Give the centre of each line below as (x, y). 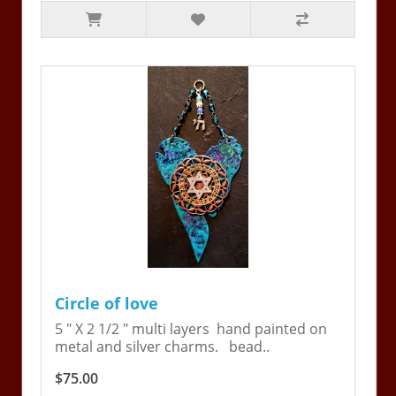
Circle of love (107, 304)
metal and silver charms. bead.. (163, 347)
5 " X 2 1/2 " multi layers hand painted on (191, 329)
